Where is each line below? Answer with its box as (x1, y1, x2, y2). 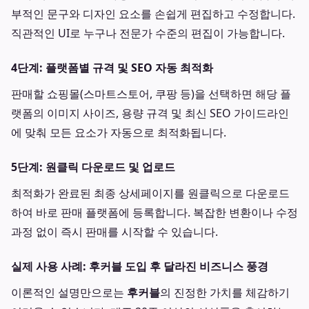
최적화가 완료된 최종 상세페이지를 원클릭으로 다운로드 (11, 186, 290, 201)
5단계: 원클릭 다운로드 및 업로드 (11, 159, 175, 175)
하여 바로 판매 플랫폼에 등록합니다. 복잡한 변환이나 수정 (11, 205, 298, 220)
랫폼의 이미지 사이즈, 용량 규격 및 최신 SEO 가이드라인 (11, 106, 289, 121)
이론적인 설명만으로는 (11, 285, 127, 300)
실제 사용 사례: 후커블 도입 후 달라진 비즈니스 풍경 (11, 259, 268, 274)
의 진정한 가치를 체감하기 (160, 285, 290, 300)
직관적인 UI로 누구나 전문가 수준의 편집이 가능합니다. (11, 26, 285, 41)
